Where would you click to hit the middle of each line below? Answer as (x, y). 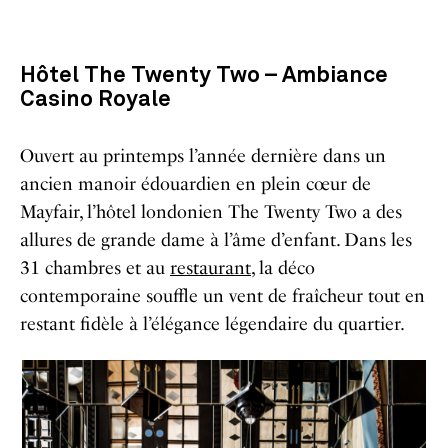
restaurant (210, 267)
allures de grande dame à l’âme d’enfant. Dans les (216, 239)
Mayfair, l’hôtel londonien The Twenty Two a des (211, 211)
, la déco (283, 267)
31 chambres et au (95, 267)
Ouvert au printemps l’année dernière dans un (203, 155)
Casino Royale (95, 99)
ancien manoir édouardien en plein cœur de (195, 183)
